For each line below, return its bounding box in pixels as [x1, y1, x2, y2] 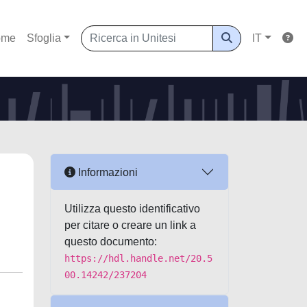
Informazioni [75, 166, 138, 178]
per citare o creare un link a [64, 219, 196, 231]
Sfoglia [26, 32, 61, 44]
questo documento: [64, 236, 157, 247]
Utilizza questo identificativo [64, 203, 200, 214]
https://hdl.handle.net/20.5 [64, 253, 212, 264]
